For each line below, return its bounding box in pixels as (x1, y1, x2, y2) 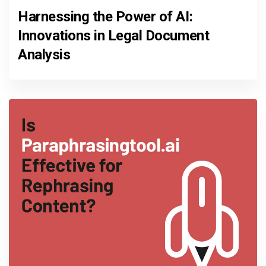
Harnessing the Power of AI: (18, 8, 193, 26)
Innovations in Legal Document (18, 27, 210, 45)
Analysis (18, 46, 71, 64)
